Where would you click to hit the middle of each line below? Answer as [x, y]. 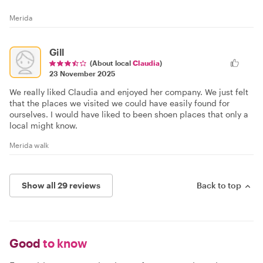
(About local [111, 63]
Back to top [219, 185]
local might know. [43, 125]
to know [64, 243]
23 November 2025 [82, 73]
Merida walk [29, 145]
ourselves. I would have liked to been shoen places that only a [129, 114]
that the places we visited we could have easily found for [119, 103]
